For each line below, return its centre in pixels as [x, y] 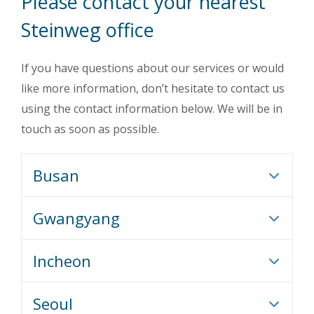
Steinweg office [88, 29]
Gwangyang [76, 218]
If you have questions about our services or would [152, 68]
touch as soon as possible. [90, 129]
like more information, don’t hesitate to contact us [153, 88]
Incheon [62, 260]
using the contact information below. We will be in [152, 108]
